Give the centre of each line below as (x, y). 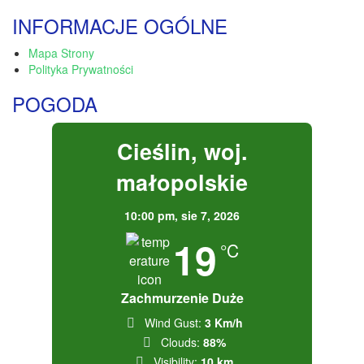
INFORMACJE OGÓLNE (120, 25)
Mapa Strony (61, 52)
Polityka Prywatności (81, 69)
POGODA (55, 103)
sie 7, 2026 (210, 215)
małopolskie (182, 182)
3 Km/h (223, 322)
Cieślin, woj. (182, 151)
